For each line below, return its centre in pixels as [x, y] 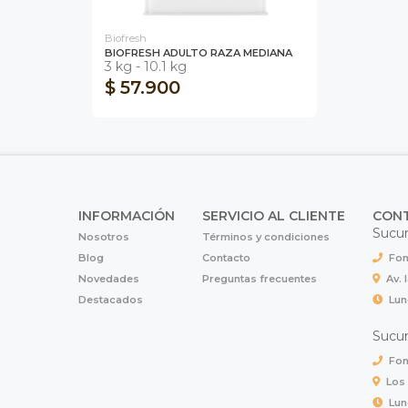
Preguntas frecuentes [260, 278]
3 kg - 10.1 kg [145, 67]
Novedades [109, 278]
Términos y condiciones [266, 236]
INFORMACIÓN [127, 215]
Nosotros [104, 236]
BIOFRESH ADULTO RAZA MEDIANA [198, 53]
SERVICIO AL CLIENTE [274, 215]
